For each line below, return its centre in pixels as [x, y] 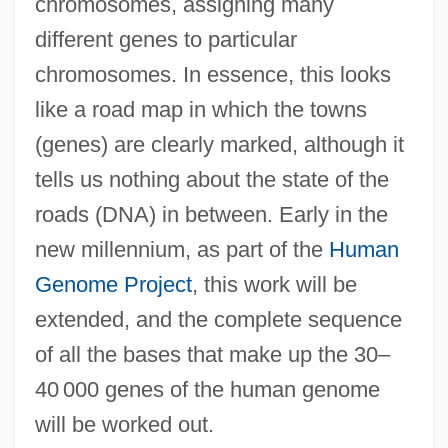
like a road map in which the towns [200, 109]
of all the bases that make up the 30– [212, 354]
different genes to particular [165, 39]
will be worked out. [124, 424]
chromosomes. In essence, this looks [212, 74]
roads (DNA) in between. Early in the [211, 214]
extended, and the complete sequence [218, 319]
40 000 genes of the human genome [207, 389]
